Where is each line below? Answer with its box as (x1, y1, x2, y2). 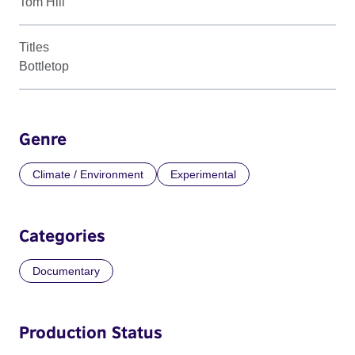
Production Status (19, 321, 162, 342)
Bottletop (19, 59, 69, 73)
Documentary (32, 264, 100, 277)
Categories (19, 224, 105, 246)
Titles (19, 40, 49, 54)
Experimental (170, 167, 236, 181)
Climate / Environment (32, 167, 143, 181)
